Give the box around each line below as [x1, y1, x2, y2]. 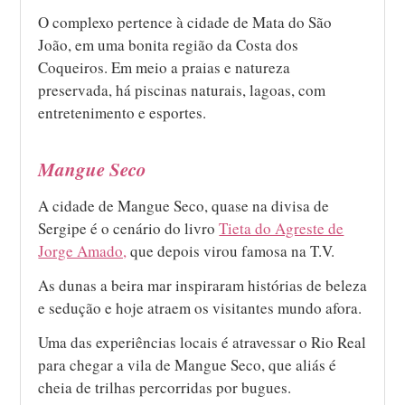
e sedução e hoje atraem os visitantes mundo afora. [38, 297, 363, 318]
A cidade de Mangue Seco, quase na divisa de [38, 194, 330, 216]
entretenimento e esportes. [38, 101, 207, 123]
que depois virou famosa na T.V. [127, 240, 335, 261]
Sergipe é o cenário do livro [38, 217, 220, 239]
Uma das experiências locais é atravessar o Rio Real [38, 331, 367, 353]
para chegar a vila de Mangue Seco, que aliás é [38, 353, 337, 375]
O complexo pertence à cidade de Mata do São [38, 11, 333, 33]
